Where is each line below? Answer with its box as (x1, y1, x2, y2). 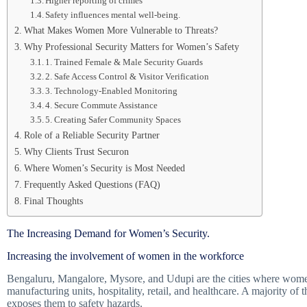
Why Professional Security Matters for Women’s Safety (23, 41, 239, 52)
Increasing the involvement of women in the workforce (7, 249, 244, 262)
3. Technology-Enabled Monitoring (45, 86, 178, 96)
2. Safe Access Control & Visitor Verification (45, 71, 210, 82)
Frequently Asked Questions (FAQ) (23, 179, 160, 190)
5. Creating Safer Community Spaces (45, 114, 182, 125)
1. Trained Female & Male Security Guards (45, 57, 204, 67)
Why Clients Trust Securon (23, 146, 129, 157)
